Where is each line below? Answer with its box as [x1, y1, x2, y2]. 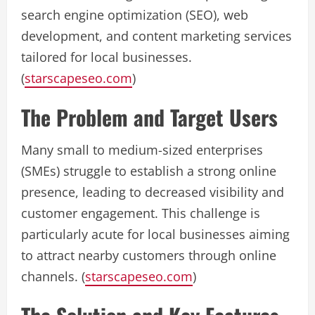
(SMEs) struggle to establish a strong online [21, 162, 276, 179]
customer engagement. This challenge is [21, 205, 260, 221]
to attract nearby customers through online [21, 247, 276, 264]
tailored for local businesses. [21, 49, 192, 65]
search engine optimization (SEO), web [21, 6, 248, 23]
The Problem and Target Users [21, 101, 278, 133]
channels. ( [21, 268, 85, 285]
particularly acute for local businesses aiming [21, 226, 290, 243]
